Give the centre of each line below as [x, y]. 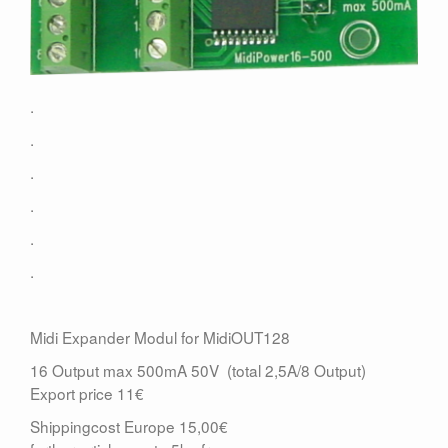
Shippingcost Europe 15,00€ [129, 425]
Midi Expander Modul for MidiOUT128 [160, 336]
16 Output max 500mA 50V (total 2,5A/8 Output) [198, 369]
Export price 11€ [87, 392]
